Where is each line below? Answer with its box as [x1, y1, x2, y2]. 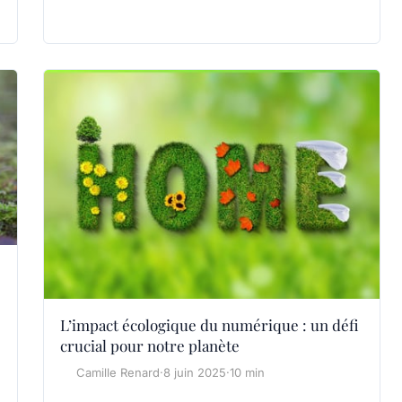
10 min [230, 364, 265, 380]
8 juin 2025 [163, 364, 226, 380]
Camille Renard [76, 364, 160, 380]
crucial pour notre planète [60, 335, 240, 355]
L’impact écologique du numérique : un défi [60, 314, 359, 335]
